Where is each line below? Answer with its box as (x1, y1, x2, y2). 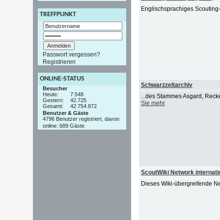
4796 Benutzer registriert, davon (43, 115, 120, 123)
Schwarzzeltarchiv (141, 82, 193, 88)
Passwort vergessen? (43, 51, 101, 58)
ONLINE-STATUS (40, 75, 85, 82)
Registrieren (43, 58, 76, 65)
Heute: (43, 91, 59, 97)
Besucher (43, 85, 68, 91)
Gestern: (43, 97, 64, 103)
